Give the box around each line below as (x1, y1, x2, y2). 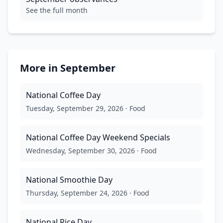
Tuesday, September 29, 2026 (26, 103, 123, 113)
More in (20, 61, 60, 75)
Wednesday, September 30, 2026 (26, 145, 135, 155)
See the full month (26, 5, 88, 15)
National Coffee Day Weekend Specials (26, 131, 170, 143)
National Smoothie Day (26, 174, 112, 185)
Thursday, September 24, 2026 (26, 188, 127, 198)
